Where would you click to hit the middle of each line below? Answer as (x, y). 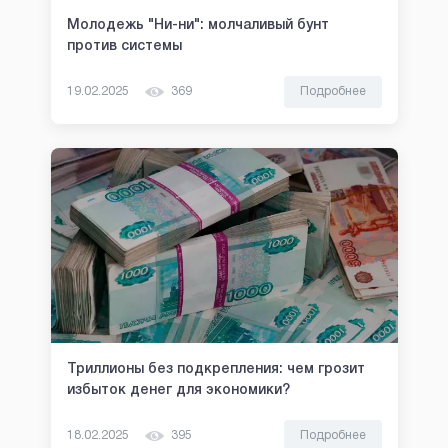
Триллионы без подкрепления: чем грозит (215, 370)
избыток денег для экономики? (178, 391)
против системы (124, 47)
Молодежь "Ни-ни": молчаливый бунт (197, 26)
